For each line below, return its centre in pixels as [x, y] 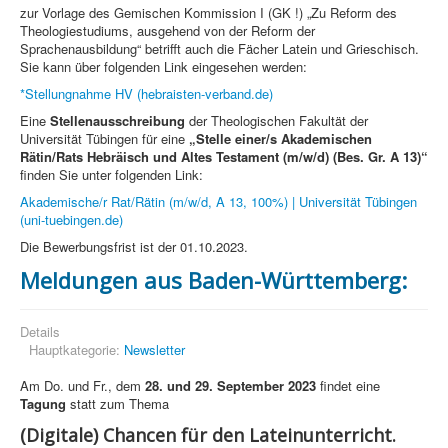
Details [40, 332]
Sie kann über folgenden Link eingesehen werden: [163, 67]
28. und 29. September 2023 [230, 386]
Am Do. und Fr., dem [82, 386]
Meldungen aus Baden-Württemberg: [213, 280]
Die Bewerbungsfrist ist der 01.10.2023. [134, 247]
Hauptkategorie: [76, 350]
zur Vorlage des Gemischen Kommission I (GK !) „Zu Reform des [208, 13]
